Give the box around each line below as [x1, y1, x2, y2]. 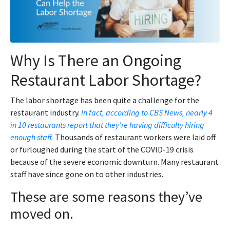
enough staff [10, 131, 51, 142]
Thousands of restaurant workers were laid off [53, 131, 216, 142]
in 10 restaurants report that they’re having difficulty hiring [10, 119, 204, 130]
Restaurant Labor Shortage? [10, 69, 201, 90]
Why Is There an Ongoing [10, 50, 181, 71]
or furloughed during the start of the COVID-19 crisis [10, 144, 194, 155]
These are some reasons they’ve [10, 187, 202, 206]
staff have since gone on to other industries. [10, 168, 163, 179]
